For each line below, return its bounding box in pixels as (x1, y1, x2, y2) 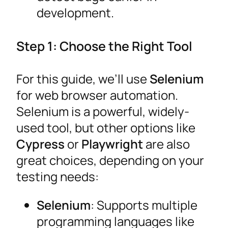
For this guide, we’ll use (16, 70, 150, 87)
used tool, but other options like (16, 119, 195, 136)
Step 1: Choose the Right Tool (16, 37, 192, 54)
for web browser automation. (16, 86, 178, 103)
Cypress (16, 135, 65, 152)
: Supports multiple (91, 196, 197, 213)
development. (37, 4, 114, 21)
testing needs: (16, 167, 99, 185)
